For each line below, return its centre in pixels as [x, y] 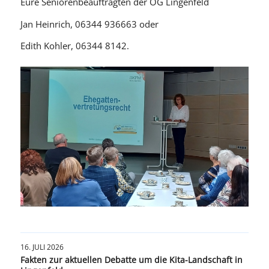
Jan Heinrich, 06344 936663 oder [89, 24]
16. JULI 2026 [42, 247]
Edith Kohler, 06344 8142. [74, 46]
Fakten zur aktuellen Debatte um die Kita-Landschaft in [131, 259]
